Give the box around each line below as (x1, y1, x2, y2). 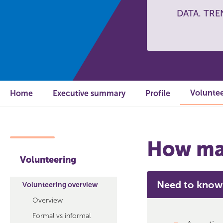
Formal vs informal (32, 212, 91, 220)
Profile (145, 89, 170, 98)
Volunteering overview (22, 181, 98, 189)
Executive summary (53, 89, 125, 98)
